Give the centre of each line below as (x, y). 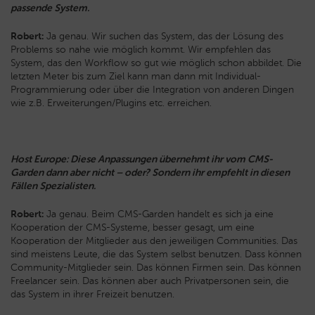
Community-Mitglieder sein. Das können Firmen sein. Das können (156, 268)
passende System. (50, 8)
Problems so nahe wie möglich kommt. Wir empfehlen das (141, 50)
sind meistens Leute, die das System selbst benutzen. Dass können (156, 255)
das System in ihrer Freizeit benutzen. (92, 295)
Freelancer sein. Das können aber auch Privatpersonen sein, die (150, 281)
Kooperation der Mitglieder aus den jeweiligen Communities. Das (154, 241)
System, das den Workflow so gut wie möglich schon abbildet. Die (156, 63)
